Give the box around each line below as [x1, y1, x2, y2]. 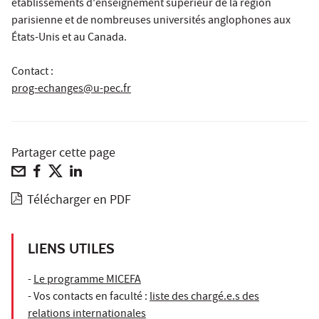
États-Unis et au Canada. [11, 30, 127, 48]
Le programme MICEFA [33, 272, 141, 290]
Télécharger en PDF [27, 192, 132, 211]
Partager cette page [11, 145, 115, 164]
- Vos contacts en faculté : [28, 289, 150, 307]
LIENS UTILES [28, 240, 115, 258]
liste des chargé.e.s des [150, 289, 259, 307]
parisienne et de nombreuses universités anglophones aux [11, 13, 291, 31]
